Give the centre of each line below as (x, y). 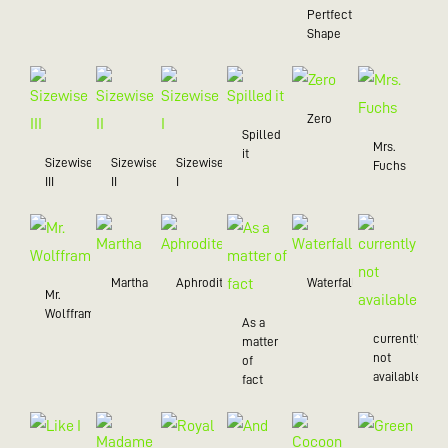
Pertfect (329, 14)
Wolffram (70, 313)
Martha (129, 282)
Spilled (261, 134)
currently (397, 338)
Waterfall (331, 282)
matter (259, 341)
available (397, 376)
